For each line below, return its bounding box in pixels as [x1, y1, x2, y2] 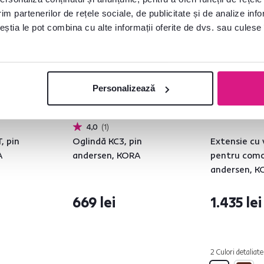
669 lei [72, 193, 115, 211]
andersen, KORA [72, 149, 141, 161]
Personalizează [92, 83, 155, 94]
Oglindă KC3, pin [72, 135, 142, 147]
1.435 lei [210, 193, 262, 211]
